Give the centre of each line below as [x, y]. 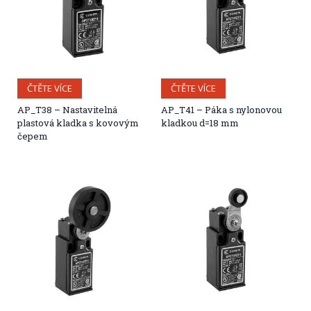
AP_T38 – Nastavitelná [67, 109]
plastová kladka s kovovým [78, 123]
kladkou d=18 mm [200, 123]
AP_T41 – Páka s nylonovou [221, 109]
